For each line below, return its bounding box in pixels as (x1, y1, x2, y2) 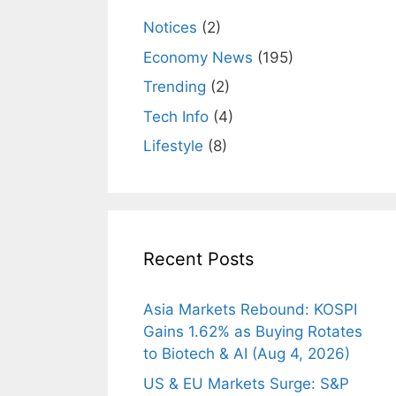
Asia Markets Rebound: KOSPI (143, 301, 357, 318)
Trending (143, 78, 206, 95)
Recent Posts (143, 248, 254, 270)
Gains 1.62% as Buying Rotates (143, 323, 362, 340)
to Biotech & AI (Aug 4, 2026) (143, 345, 350, 362)
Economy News (143, 48, 253, 66)
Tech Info (143, 107, 209, 126)
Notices (143, 19, 197, 36)
